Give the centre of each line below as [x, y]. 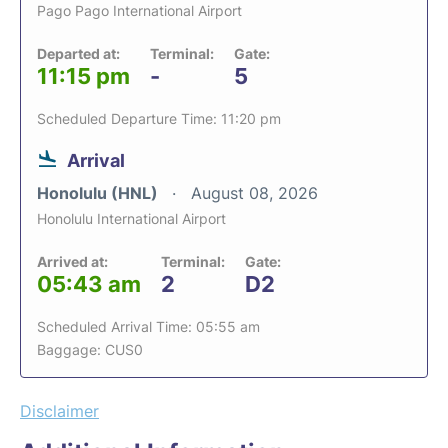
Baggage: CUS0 [90, 349]
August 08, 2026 [254, 193]
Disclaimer [59, 411]
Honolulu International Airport [131, 218]
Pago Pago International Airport [139, 10]
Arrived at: [72, 261]
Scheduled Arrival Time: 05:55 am [148, 326]
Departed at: [78, 53]
